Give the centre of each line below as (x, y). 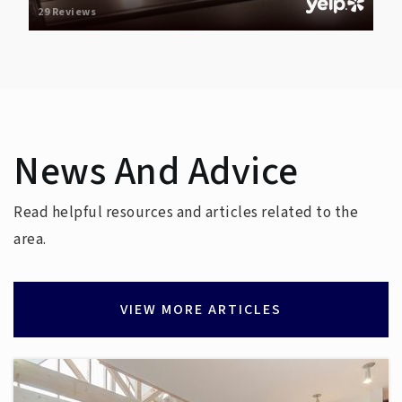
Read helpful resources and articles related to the (186, 212)
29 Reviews (67, 12)
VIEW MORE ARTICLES (201, 309)
